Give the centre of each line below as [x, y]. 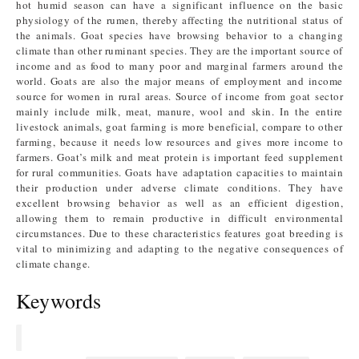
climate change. [55, 264]
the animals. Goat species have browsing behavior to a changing [179, 35]
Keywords [59, 301]
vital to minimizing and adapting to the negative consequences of [179, 248]
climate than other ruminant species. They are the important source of [179, 50]
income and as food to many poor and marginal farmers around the [179, 66]
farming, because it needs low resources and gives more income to [179, 142]
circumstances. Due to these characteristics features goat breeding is [179, 233]
